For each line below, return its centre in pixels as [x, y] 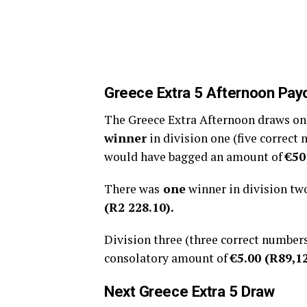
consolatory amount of [167, 258]
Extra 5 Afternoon [216, 93]
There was [132, 189]
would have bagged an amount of [195, 157]
